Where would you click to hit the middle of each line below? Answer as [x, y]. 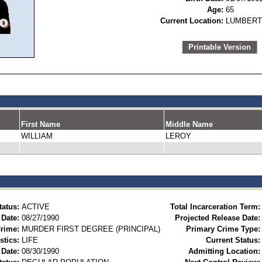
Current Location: [192, 21]
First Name [41, 124]
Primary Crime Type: [223, 229]
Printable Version [219, 47]
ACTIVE [36, 207]
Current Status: [233, 240]
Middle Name [189, 124]
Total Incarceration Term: [215, 207]
